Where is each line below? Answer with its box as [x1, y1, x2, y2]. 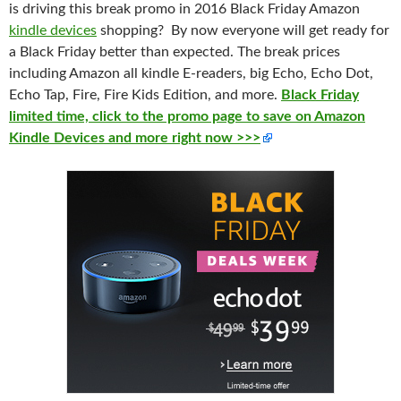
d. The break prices [222, 45, 340, 59]
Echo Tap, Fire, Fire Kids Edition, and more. [9, 88, 281, 102]
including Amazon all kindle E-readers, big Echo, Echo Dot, [9, 66, 373, 81]
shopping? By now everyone [97, 23, 283, 38]
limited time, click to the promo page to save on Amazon [9, 109, 365, 124]
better [99, 45, 141, 59]
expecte [173, 45, 222, 59]
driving [22, 2, 69, 16]
